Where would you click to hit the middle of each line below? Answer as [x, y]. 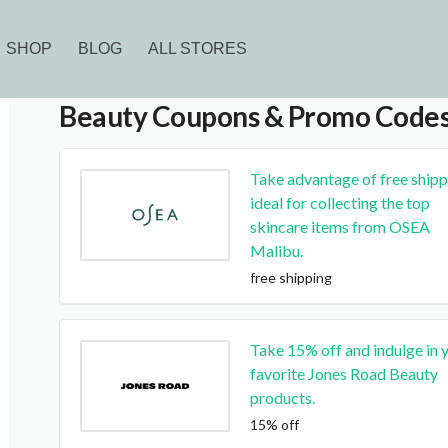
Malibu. [276, 250]
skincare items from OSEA [340, 226]
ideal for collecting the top [340, 202]
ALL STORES [198, 48]
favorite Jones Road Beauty [344, 373]
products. [282, 397]
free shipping [291, 277]
